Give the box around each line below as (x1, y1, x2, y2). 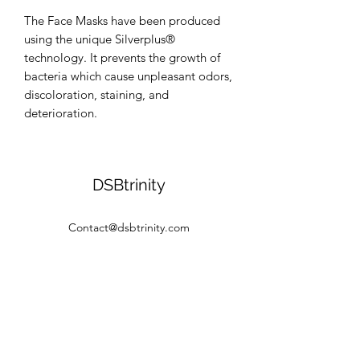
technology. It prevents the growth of (24, 49, 220, 65)
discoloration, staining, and (24, 86, 169, 102)
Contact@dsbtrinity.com (67, 219, 190, 235)
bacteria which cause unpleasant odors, (24, 67, 232, 84)
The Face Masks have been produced (24, 12, 220, 28)
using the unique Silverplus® (24, 31, 175, 47)
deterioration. (24, 104, 97, 121)
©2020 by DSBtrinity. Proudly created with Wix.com (18, 293, 239, 306)
